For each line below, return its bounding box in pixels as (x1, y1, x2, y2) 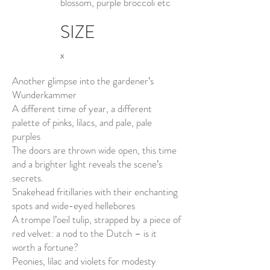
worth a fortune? (12, 240, 78, 254)
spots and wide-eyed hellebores (12, 198, 135, 213)
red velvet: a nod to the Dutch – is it (12, 226, 157, 240)
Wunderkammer (12, 87, 77, 102)
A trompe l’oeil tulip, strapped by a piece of (12, 212, 181, 227)
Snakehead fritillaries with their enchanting (12, 184, 178, 199)
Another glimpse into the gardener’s (12, 74, 154, 88)
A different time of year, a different (12, 101, 152, 116)
